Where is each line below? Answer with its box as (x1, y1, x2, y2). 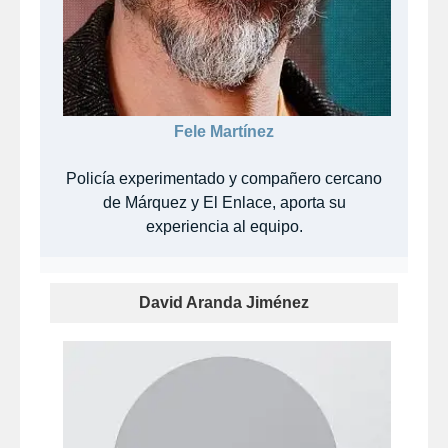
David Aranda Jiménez (139, 294, 309, 312)
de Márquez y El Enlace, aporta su (102, 194, 346, 212)
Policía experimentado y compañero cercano (66, 170, 382, 188)
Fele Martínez (174, 123, 274, 141)
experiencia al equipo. (145, 218, 303, 236)
